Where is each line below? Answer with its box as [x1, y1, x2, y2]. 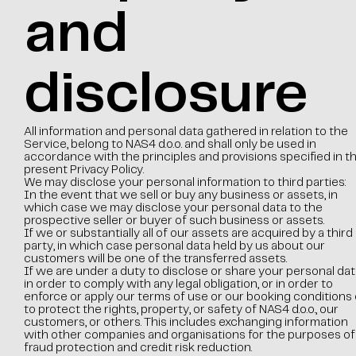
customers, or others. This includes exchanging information [23, 317, 348, 328]
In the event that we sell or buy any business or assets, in [23, 190, 338, 201]
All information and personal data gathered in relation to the [23, 126, 348, 137]
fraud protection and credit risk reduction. [23, 342, 252, 354]
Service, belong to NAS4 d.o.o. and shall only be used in [23, 139, 316, 150]
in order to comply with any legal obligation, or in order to [23, 279, 333, 290]
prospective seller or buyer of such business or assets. [23, 215, 324, 226]
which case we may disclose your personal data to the [23, 203, 323, 214]
